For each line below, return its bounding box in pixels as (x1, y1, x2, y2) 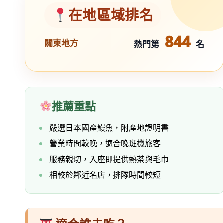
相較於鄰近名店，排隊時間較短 (49, 169, 161, 181)
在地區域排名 (68, 5, 154, 24)
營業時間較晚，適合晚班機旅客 (49, 138, 161, 149)
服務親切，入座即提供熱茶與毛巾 (49, 153, 169, 165)
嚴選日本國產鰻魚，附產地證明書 (49, 122, 169, 133)
